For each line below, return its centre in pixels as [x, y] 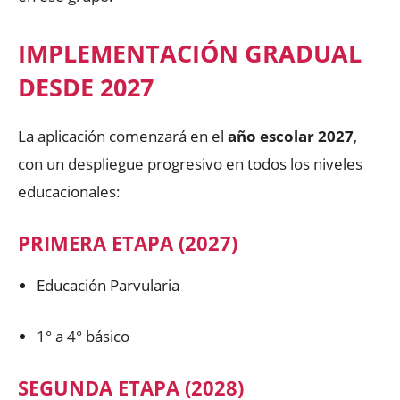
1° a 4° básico [83, 336]
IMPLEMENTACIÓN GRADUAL [190, 53]
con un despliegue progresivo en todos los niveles [190, 163]
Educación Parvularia [108, 285]
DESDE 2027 [86, 87]
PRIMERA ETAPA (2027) [128, 242]
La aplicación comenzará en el [123, 136]
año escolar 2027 [291, 136]
